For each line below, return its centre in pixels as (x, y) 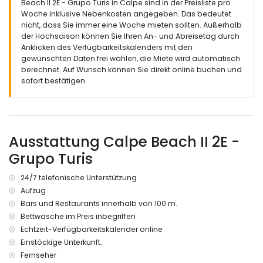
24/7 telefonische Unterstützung (79, 177)
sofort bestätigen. (54, 81)
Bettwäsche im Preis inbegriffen (78, 216)
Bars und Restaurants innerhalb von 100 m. (99, 203)
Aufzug (33, 190)
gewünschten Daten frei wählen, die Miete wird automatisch (131, 59)
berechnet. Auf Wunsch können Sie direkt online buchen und (131, 70)
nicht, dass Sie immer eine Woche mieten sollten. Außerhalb (131, 25)
